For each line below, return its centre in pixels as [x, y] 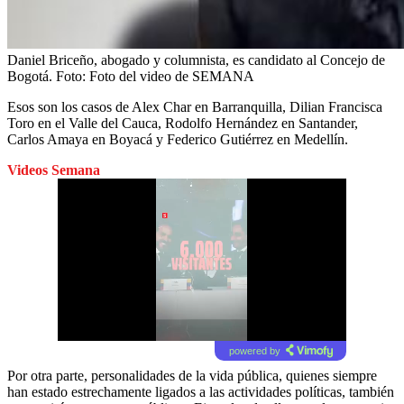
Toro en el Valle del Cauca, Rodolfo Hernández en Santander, [183, 123]
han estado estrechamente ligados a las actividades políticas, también [201, 391]
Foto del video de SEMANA [172, 76]
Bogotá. [30, 76]
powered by [254, 350]
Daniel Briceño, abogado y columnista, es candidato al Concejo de [196, 60]
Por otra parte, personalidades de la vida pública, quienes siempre [192, 375]
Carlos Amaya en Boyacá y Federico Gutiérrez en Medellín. [178, 139]
